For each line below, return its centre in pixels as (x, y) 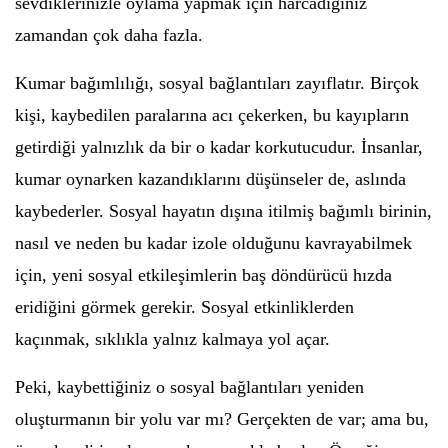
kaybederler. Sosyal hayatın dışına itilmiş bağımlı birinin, (223, 211)
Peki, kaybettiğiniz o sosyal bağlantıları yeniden (189, 387)
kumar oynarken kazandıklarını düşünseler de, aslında (210, 179)
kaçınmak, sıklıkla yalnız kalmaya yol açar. (172, 339)
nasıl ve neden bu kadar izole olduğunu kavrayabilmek (213, 243)
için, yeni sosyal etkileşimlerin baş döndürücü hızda (203, 275)
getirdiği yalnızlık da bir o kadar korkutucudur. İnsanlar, (219, 147)
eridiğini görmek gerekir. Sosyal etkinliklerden (184, 307)
